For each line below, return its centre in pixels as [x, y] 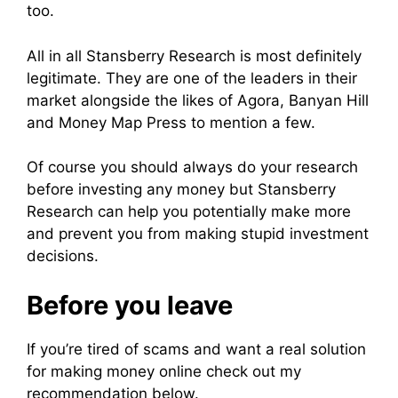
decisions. [63, 256]
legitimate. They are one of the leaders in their [192, 78]
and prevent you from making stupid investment [198, 234]
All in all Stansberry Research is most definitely [194, 56]
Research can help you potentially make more [189, 212]
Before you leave [130, 305]
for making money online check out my [164, 371]
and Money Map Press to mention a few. [171, 122]
